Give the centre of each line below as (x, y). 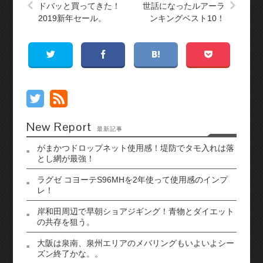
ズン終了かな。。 (70, 254)
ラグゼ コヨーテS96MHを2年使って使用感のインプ (132, 180)
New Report (59, 127)
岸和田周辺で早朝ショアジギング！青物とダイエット (135, 212)
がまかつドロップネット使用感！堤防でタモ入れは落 (135, 148)
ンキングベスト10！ (188, 18)
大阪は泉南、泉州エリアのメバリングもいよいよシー (135, 243)
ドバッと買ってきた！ (79, 6)
